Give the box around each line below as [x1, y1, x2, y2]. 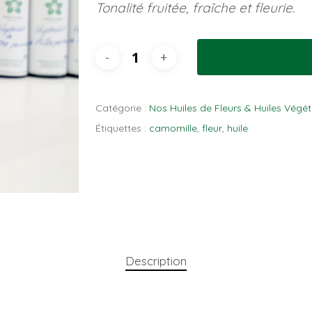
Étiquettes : [95, 122, 149, 135]
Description [125, 253, 187, 268]
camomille [148, 122, 197, 135]
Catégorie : [95, 102, 149, 115]
